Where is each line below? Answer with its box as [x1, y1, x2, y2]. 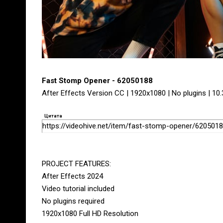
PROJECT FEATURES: [42, 159, 111, 168]
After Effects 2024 [42, 172, 103, 181]
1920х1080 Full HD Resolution [42, 209, 138, 218]
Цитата [44, 113, 62, 118]
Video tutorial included [42, 184, 114, 193]
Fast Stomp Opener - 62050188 [42, 76, 153, 85]
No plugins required [42, 197, 105, 206]
